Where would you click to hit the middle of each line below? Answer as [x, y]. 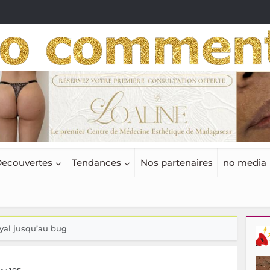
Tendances [96, 163]
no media [244, 163]
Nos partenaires [176, 163]
